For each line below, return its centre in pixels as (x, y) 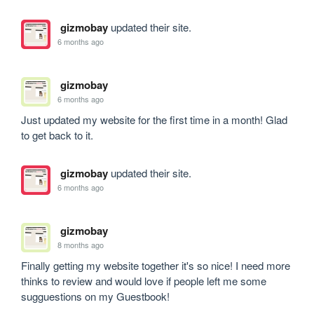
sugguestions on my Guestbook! (97, 296)
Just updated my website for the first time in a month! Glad (155, 119)
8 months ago (81, 245)
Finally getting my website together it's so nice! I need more (156, 265)
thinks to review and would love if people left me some (144, 280)
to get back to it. (57, 135)
